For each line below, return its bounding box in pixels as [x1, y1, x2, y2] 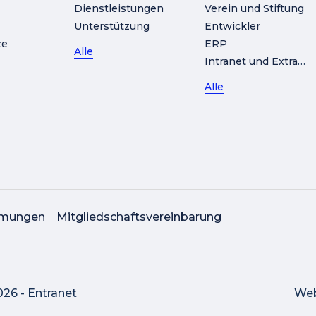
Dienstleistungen [74, 2, 164, 15]
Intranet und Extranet [297, 55, 305, 68]
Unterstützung [74, 20, 150, 32]
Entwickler [204, 20, 260, 32]
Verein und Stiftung [204, 2, 304, 15]
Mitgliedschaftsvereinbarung [56, 210, 221, 224]
